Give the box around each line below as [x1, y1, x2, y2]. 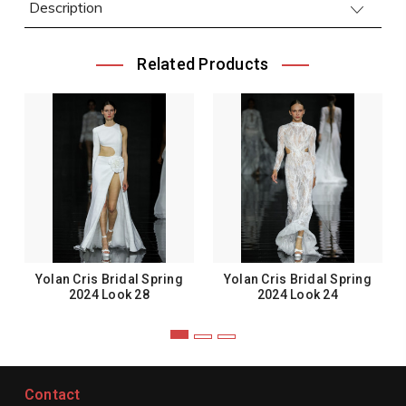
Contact [24, 386, 81, 403]
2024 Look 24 [256, 287, 338, 302]
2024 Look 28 [68, 287, 150, 302]
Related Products [137, 54, 269, 73]
